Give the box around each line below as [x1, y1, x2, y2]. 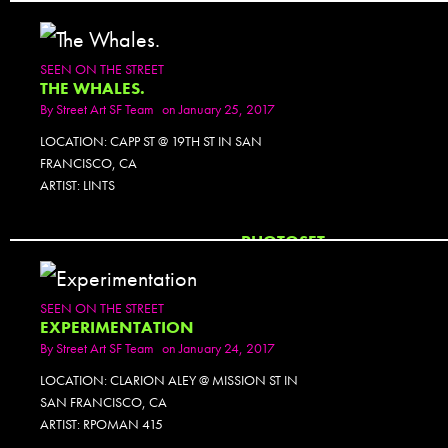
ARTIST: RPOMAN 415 [40, 414, 163, 433]
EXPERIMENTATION [40, 316, 194, 338]
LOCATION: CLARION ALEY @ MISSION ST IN [40, 370, 298, 389]
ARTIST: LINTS [40, 176, 115, 194]
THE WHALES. [40, 78, 145, 99]
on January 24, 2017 [162, 338, 275, 357]
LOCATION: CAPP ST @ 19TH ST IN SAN [40, 132, 262, 150]
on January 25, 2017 [162, 100, 275, 118]
